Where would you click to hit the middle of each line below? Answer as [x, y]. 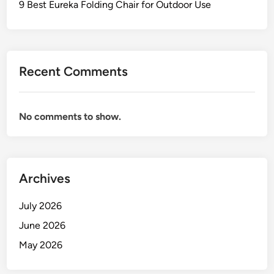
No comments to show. [70, 117]
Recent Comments [74, 71]
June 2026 [43, 225]
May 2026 [41, 245]
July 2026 [41, 206]
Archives [45, 178]
